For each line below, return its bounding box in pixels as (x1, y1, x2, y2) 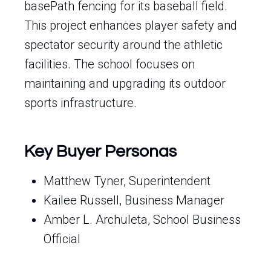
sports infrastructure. (24, 96, 137, 110)
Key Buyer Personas (24, 143, 177, 160)
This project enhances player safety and (24, 18, 237, 33)
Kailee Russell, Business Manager (44, 193, 224, 207)
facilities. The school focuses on (24, 57, 195, 71)
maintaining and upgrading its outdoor (24, 76, 226, 91)
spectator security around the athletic (24, 38, 223, 52)
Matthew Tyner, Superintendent (44, 174, 211, 188)
